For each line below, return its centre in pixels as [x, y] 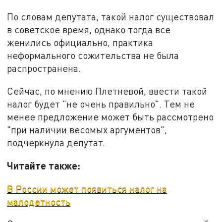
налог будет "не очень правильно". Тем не [101, 104]
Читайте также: [44, 165]
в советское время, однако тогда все [89, 30]
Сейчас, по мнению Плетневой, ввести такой [107, 91]
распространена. [44, 68]
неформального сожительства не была [93, 55]
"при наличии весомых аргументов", [87, 130]
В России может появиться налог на [87, 188]
